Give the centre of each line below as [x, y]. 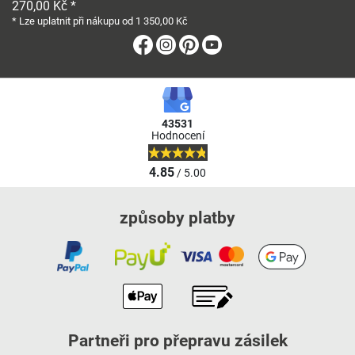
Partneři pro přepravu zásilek [177, 340]
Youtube [246, 44]
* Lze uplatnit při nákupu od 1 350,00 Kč [100, 21]
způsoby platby [177, 218]
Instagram [206, 44]
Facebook [182, 44]
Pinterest [225, 44]
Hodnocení [177, 136]
